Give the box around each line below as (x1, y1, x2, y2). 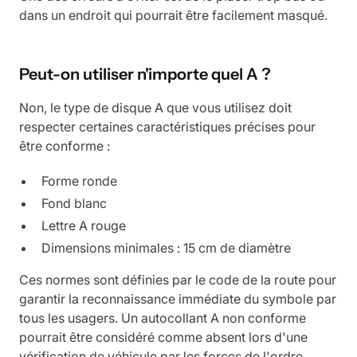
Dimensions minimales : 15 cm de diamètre (41, 239, 291, 256)
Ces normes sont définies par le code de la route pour (19, 271, 336, 288)
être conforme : (19, 137, 110, 154)
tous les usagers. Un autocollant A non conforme (19, 309, 306, 326)
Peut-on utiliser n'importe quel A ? (19, 64, 271, 84)
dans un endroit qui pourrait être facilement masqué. (19, 6, 328, 23)
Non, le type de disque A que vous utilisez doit (19, 99, 292, 116)
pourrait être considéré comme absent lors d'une (19, 328, 308, 345)
